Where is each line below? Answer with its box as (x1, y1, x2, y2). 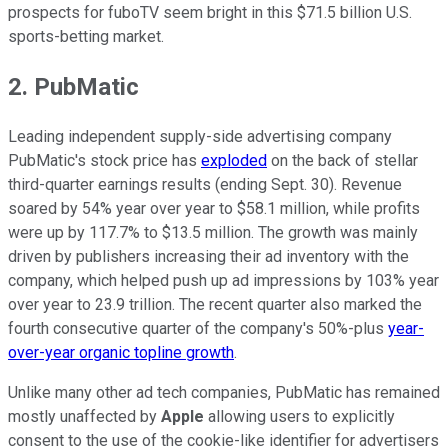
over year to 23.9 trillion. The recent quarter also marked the (8, 295, 422, 315)
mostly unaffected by (8, 407, 161, 427)
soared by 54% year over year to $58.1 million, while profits (8, 199, 420, 219)
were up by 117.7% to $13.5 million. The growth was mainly (8, 223, 418, 243)
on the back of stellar (267, 151, 418, 171)
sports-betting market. (8, 27, 164, 47)
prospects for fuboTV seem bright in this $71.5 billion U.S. (8, 3, 412, 23)
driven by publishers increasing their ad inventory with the (8, 247, 409, 267)
